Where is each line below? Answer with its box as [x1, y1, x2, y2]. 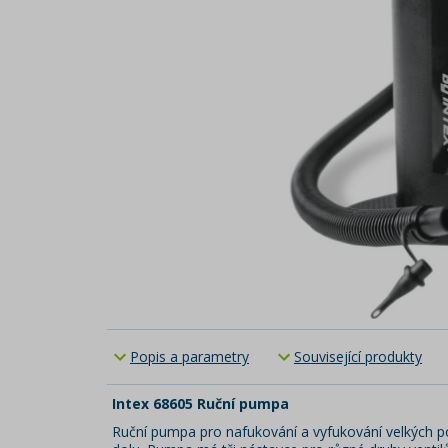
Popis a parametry [130, 347, 249, 366]
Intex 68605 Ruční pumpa [112, 394, 289, 413]
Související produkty [294, 347, 422, 366]
